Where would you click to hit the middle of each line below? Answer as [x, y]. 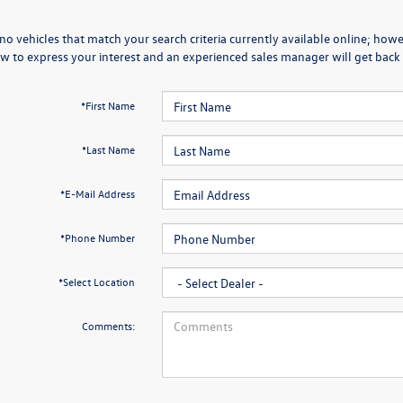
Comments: [108, 326]
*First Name [107, 105]
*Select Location [96, 282]
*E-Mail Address [97, 193]
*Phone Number [97, 237]
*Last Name [108, 149]
